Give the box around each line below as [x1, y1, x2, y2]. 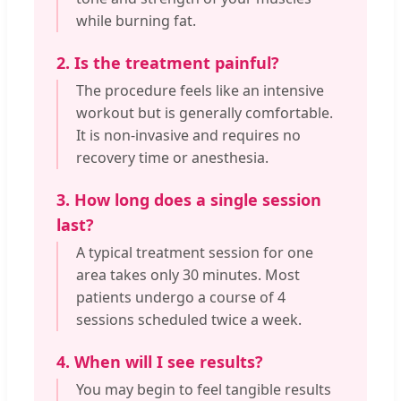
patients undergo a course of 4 [76, 287, 286, 308]
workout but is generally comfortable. [76, 103, 333, 124]
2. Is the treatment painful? [56, 52, 279, 74]
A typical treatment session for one [76, 243, 313, 263]
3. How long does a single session [56, 189, 321, 211]
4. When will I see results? [56, 351, 263, 373]
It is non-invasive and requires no [76, 125, 301, 146]
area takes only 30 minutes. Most [76, 265, 300, 286]
